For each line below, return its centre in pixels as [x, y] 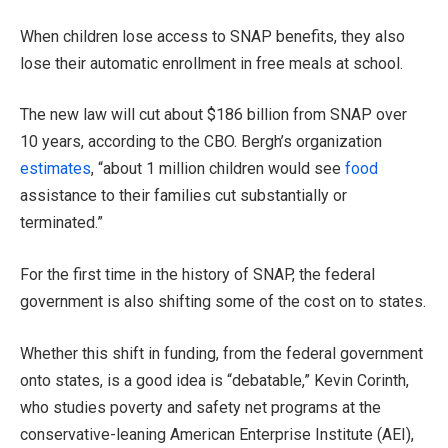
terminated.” [61, 223]
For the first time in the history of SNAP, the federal [197, 274]
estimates [55, 169]
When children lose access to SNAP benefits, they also [212, 36]
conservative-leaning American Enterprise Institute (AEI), [217, 434]
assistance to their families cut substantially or [183, 196]
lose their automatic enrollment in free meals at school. [211, 63]
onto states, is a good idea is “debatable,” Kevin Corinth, [214, 380]
